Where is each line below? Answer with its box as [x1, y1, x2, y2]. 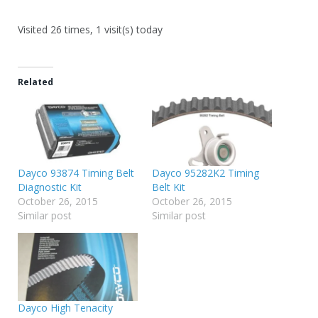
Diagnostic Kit [18, 180, 82, 194]
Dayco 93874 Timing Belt [18, 165, 134, 180]
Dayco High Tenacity [18, 301, 113, 315]
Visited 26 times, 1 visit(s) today [18, 23, 163, 37]
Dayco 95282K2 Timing [152, 165, 259, 180]
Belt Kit [152, 180, 185, 194]
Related [18, 76, 53, 89]
